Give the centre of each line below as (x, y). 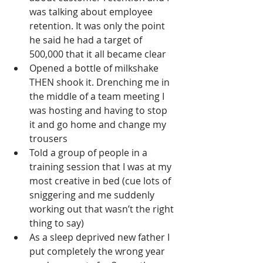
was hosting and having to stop (100, 111)
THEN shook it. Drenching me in (101, 82)
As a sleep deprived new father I (101, 237)
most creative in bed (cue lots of (101, 181)
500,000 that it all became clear (98, 54)
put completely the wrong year (98, 252)
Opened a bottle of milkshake (95, 68)
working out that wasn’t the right (103, 209)
